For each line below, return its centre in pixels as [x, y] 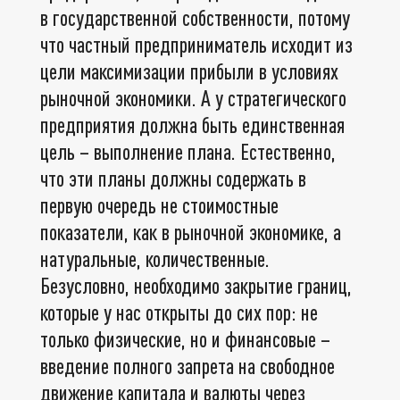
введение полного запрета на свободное [187, 365]
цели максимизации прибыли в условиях [189, 71]
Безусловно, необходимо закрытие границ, [196, 285]
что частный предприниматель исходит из [196, 44]
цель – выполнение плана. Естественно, [188, 151]
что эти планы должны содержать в [173, 178]
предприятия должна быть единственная [192, 124]
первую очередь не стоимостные [159, 204]
